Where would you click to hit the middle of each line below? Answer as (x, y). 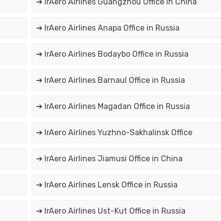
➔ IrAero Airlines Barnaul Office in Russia (110, 80)
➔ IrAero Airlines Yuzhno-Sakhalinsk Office (114, 133)
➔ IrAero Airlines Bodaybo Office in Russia (112, 54)
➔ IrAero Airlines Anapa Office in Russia (108, 28)
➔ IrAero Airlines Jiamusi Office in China (109, 159)
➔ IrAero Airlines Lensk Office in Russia (107, 185)
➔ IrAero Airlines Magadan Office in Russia (113, 107)
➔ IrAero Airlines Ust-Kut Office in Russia (110, 211)
